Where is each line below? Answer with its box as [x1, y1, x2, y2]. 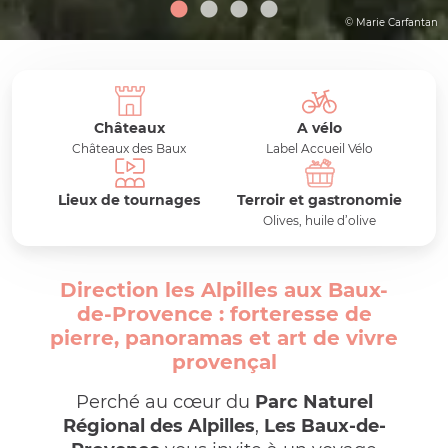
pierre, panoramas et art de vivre [50, 326, 398, 350]
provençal [171, 350, 277, 374]
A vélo [296, 119, 342, 137]
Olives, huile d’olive [262, 213, 376, 228]
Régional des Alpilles [62, 415, 255, 437]
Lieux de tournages [58, 191, 200, 209]
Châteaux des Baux [72, 141, 186, 156]
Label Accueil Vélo [265, 141, 373, 156]
